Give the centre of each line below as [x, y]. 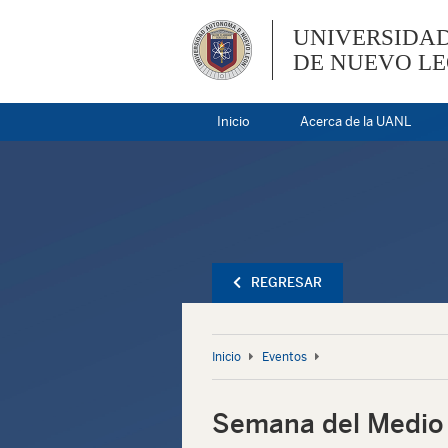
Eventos [284, 357]
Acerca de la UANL [355, 121]
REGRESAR [286, 282]
